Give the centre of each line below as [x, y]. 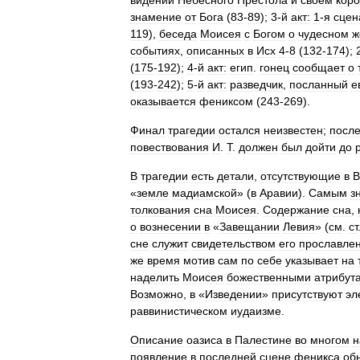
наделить [155, 277]
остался [239, 130]
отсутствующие [301, 176]
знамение [156, 17]
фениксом [226, 101]
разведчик [256, 84]
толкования [160, 210]
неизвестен [293, 130]
